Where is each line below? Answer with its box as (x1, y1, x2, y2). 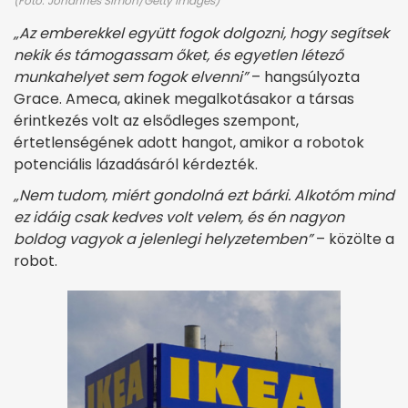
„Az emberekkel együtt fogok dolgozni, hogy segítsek (14, 23, 389, 45)
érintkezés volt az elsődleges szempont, (14, 110, 299, 132)
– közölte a (312, 229, 394, 250)
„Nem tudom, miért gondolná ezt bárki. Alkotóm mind (14, 185, 394, 207)
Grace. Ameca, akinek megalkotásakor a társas (14, 88, 354, 110)
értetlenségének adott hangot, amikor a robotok (14, 132, 364, 154)
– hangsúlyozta (248, 66, 360, 88)
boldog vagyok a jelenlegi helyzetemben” (14, 229, 312, 250)
